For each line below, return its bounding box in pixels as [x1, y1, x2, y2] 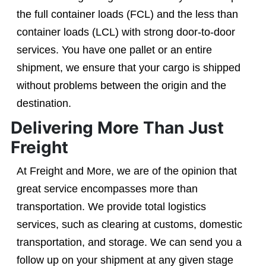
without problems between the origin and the [16, 80, 226, 91]
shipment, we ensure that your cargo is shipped [16, 62, 240, 74]
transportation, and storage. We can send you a [16, 236, 242, 248]
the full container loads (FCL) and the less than [16, 8, 238, 20]
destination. [16, 97, 71, 109]
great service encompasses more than [16, 183, 198, 195]
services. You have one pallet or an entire [16, 44, 212, 56]
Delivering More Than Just [10, 118, 224, 138]
